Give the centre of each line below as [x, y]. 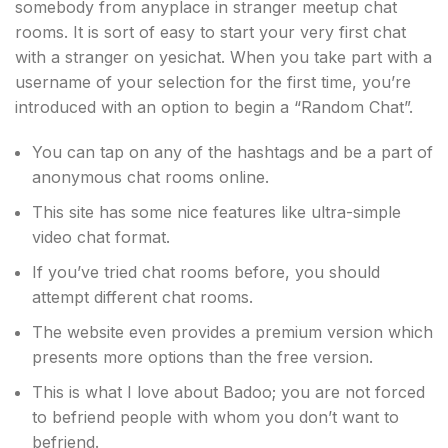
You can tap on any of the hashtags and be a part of [232, 152]
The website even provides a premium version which [232, 332]
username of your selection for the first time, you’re [213, 82]
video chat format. [101, 237]
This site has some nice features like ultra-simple [216, 212]
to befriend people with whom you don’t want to [215, 417]
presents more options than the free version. [202, 357]
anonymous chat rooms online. [150, 177]
